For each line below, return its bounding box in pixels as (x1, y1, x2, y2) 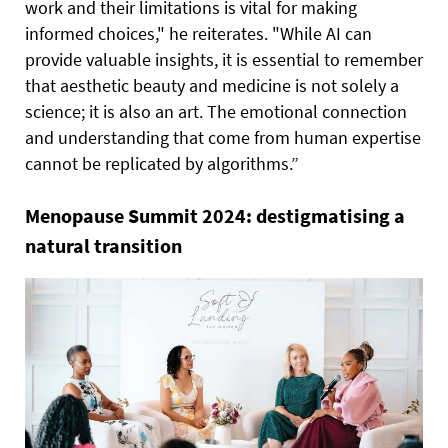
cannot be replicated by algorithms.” (25, 151, 299, 175)
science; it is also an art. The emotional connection (25, 99, 407, 123)
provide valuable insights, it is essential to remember (25, 47, 423, 71)
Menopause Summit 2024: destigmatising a (25, 202, 405, 228)
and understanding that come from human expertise (25, 125, 421, 149)
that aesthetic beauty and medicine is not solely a (25, 73, 399, 97)
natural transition (25, 232, 182, 258)
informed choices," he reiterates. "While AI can (25, 21, 372, 45)
